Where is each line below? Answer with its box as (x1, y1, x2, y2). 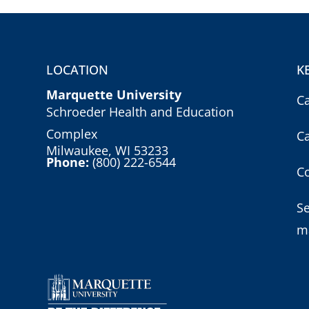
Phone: (46, 154, 93, 171)
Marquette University (46, 86, 182, 103)
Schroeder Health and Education (46, 103, 235, 121)
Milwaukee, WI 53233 (46, 142, 169, 159)
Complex (46, 126, 98, 143)
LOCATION (46, 61, 109, 79)
